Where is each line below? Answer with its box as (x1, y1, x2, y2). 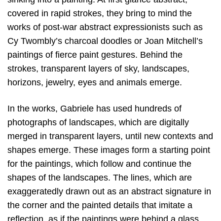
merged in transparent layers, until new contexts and (7, 131, 213, 142)
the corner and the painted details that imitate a (7, 200, 192, 211)
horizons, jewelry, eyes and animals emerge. (7, 77, 182, 87)
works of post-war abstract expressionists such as (7, 22, 203, 32)
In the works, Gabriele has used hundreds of (7, 104, 182, 114)
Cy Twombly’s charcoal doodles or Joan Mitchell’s (7, 36, 203, 46)
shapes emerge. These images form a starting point (7, 145, 210, 155)
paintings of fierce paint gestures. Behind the (7, 50, 183, 60)
